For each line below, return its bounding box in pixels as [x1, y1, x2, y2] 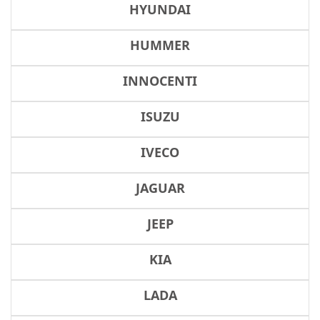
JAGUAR [135, 179, 185, 196]
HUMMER [130, 36, 190, 54]
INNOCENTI [123, 72, 197, 89]
